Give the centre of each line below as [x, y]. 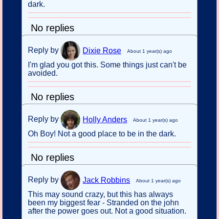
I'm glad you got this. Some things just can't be [108, 65]
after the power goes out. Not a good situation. [107, 211]
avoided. [43, 73]
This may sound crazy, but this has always [101, 194]
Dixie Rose [102, 51]
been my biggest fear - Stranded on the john [104, 202]
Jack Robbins [107, 180]
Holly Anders [105, 120]
